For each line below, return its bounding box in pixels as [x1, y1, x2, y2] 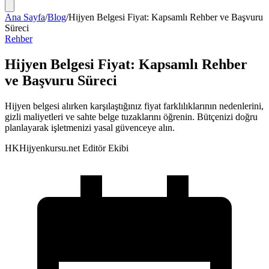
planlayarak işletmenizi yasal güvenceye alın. [5, 122, 175, 133]
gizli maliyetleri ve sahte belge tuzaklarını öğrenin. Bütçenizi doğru [5, 111, 258, 122]
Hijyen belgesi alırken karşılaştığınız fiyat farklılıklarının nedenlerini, [5, 100, 264, 111]
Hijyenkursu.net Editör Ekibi [19, 142, 128, 153]
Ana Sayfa [5, 12, 45, 22]
